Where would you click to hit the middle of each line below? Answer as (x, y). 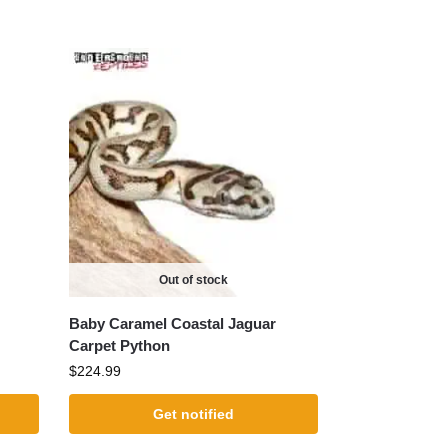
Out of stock (193, 279)
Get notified (193, 413)
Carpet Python (120, 345)
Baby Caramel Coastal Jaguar (173, 323)
